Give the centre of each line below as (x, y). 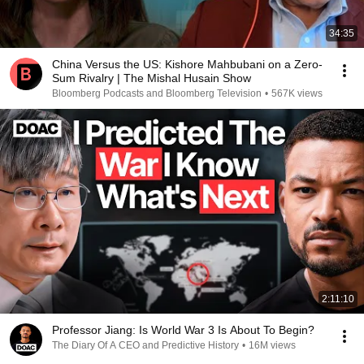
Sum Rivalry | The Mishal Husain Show (152, 78)
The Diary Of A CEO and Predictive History (145, 345)
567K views (297, 93)
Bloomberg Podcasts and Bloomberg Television (157, 93)
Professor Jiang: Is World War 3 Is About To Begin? (183, 330)
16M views (272, 345)
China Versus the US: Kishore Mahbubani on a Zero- (187, 64)
